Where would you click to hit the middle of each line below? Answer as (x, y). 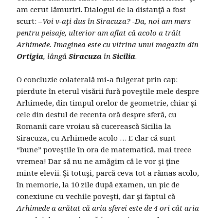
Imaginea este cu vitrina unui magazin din (126, 45)
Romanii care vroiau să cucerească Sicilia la (94, 126)
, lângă (56, 56)
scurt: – (30, 21)
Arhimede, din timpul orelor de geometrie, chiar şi (107, 103)
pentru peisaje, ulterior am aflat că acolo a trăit (99, 33)
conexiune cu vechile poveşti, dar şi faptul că (96, 196)
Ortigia (30, 56)
